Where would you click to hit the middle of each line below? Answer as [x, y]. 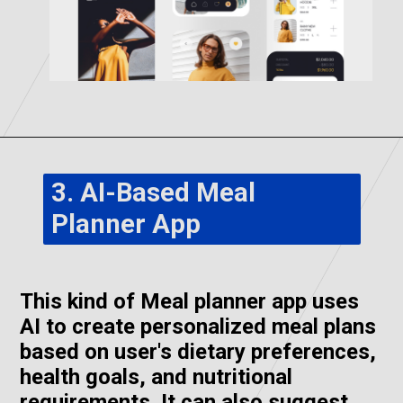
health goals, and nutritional [156, 376]
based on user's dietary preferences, [197, 351]
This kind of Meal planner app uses [189, 301]
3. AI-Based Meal [153, 193]
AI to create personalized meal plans [197, 326]
